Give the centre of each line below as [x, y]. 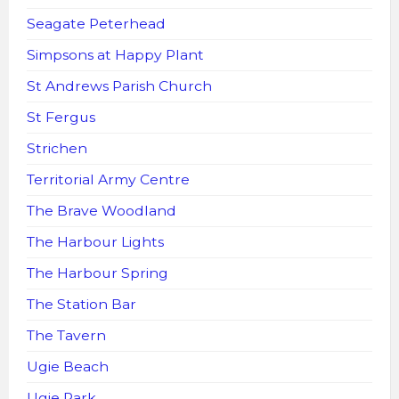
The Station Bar [81, 304]
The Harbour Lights [95, 241]
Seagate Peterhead [96, 23]
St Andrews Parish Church [119, 85]
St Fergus [61, 117]
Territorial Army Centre [108, 179]
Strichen [57, 148]
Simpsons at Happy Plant [115, 54]
